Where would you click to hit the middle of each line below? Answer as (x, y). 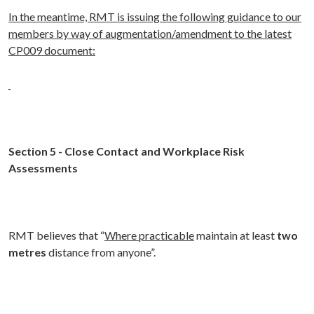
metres (28, 252)
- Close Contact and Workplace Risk (151, 151)
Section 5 (32, 151)
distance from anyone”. (102, 252)
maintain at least (235, 235)
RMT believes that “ (56, 235)
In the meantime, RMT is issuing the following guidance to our (155, 17)
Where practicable (149, 235)
